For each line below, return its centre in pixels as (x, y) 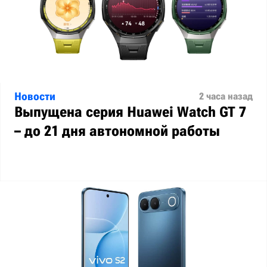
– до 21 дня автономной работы (117, 131)
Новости (35, 96)
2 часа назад (226, 96)
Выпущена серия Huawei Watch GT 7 (130, 112)
